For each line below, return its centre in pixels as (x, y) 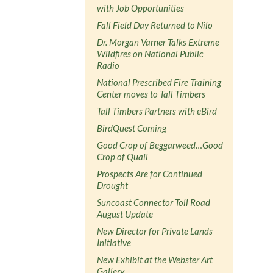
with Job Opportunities (141, 8)
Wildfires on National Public (151, 53)
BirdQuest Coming (132, 128)
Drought (113, 185)
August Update (125, 214)
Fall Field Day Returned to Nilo (155, 25)
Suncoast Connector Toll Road (154, 202)
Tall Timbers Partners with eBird (157, 111)
